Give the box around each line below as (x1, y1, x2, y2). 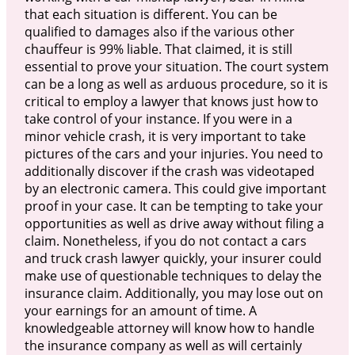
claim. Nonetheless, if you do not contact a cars (24, 231, 307, 250)
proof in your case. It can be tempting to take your (24, 197, 323, 215)
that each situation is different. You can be (24, 5, 277, 23)
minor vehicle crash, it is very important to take (24, 127, 306, 145)
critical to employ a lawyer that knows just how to (24, 92, 319, 110)
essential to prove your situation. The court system (24, 57, 329, 75)
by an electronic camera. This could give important (24, 179, 326, 197)
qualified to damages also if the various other (24, 22, 295, 40)
